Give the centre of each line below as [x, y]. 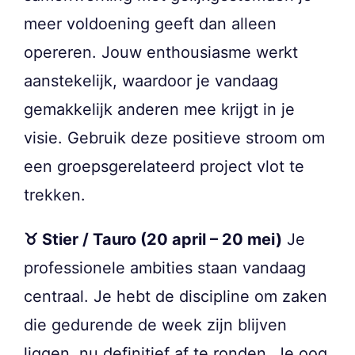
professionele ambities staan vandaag [165, 267]
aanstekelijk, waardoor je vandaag [151, 80]
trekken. [55, 195]
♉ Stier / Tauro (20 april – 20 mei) [153, 239]
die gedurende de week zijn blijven [155, 324]
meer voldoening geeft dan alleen [150, 23]
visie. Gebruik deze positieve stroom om [174, 137]
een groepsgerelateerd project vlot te [164, 166]
